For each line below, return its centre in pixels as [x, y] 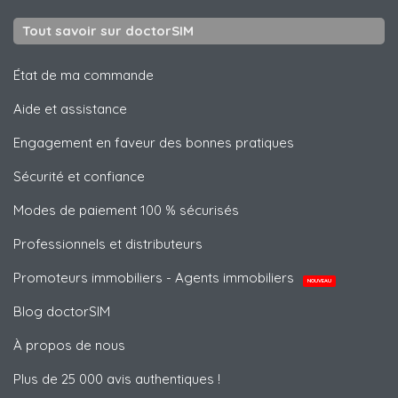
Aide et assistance [70, 109]
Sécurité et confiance [79, 177]
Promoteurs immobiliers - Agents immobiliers [155, 278]
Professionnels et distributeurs [108, 244]
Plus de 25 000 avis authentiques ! [117, 379]
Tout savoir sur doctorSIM [108, 31]
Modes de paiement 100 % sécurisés [126, 211]
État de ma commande [84, 76]
